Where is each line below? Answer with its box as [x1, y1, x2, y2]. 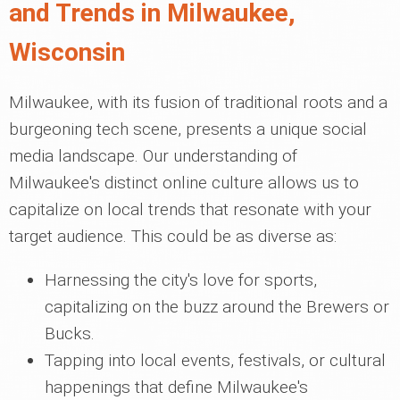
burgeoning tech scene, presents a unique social [9, 119, 367, 139]
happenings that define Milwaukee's [45, 377, 308, 397]
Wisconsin [9, 37, 125, 67]
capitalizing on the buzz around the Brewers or [45, 296, 389, 317]
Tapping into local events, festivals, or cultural [45, 350, 386, 371]
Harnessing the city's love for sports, [45, 270, 317, 290]
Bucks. [45, 323, 95, 344]
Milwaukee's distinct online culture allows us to [9, 172, 359, 193]
